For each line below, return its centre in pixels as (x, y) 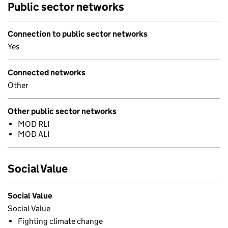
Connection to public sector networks (78, 34)
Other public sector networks (62, 111)
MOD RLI (34, 124)
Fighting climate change (60, 221)
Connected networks (47, 73)
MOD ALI (34, 134)
